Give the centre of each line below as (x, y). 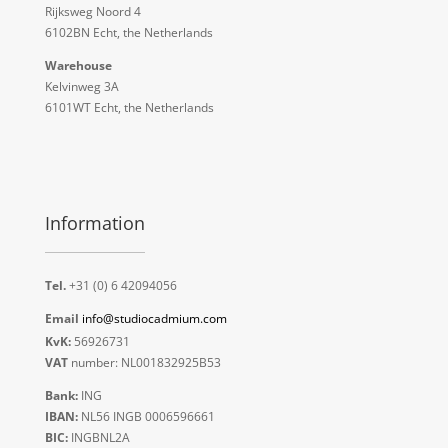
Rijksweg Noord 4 (92, 11)
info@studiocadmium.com (154, 318)
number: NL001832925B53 (144, 362)
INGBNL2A (98, 437)
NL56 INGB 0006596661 (146, 416)
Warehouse (78, 65)
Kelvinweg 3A (81, 86)
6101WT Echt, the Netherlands (129, 107)
